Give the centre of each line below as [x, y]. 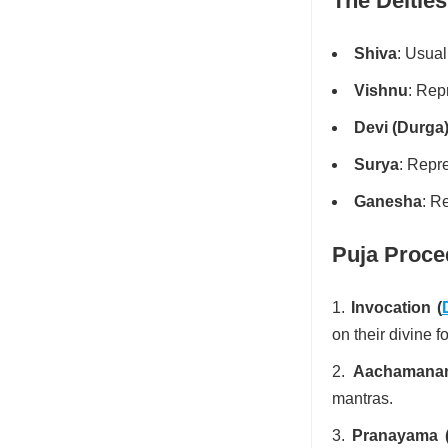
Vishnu [381, 91]
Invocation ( [396, 308]
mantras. [362, 399]
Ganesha [388, 202]
